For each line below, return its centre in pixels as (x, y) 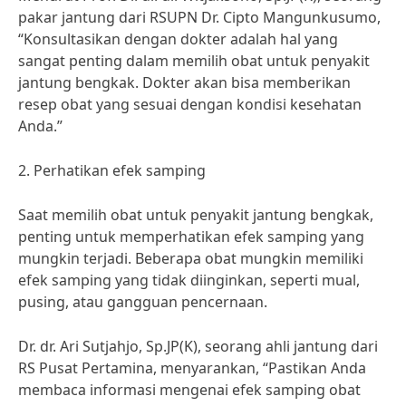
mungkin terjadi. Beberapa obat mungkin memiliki (191, 258)
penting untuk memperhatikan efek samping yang (191, 237)
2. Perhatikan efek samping (112, 170)
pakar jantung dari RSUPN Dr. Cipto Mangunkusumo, (199, 17)
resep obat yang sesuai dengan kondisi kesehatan (190, 104)
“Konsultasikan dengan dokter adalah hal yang (178, 39)
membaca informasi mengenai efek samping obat (189, 390)
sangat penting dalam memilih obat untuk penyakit (194, 61)
